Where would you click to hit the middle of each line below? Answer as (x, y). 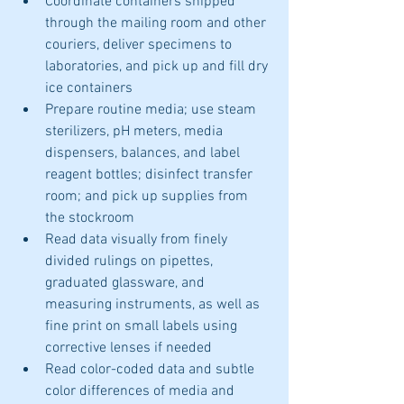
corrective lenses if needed (129, 348)
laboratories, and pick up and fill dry (158, 67)
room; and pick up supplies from (148, 197)
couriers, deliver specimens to (140, 45)
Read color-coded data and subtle (151, 370)
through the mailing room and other (157, 23)
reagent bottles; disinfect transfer (151, 175)
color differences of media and (142, 391)
